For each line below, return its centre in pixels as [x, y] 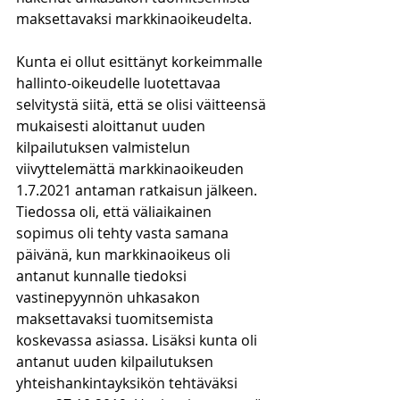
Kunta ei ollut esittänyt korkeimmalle [141, 62]
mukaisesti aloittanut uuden [112, 126]
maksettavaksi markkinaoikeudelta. [134, 19]
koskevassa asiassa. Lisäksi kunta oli [138, 340]
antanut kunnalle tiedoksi [103, 276]
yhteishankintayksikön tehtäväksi [129, 383]
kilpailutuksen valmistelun [105, 147]
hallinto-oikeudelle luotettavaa [120, 83]
